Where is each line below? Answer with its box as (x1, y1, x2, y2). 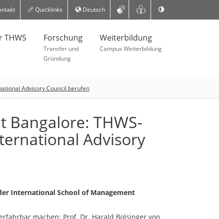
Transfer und (44, 44, 79, 53)
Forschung (44, 32, 83, 43)
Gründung (44, 54, 71, 63)
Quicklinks (33, 5, 63, 14)
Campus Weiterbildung (100, 44, 162, 53)
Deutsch (81, 5, 105, 14)
